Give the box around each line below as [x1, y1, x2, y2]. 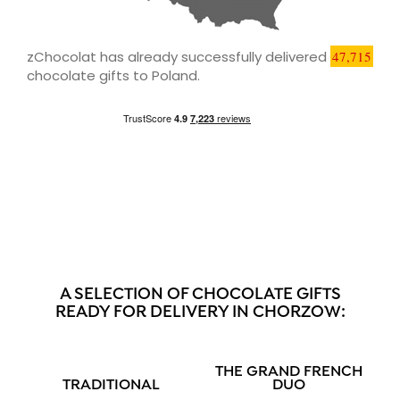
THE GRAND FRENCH [215, 362, 362, 381]
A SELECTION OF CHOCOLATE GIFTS [59, 284, 341, 305]
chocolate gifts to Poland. [27, 65, 200, 85]
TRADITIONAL [62, 376, 160, 395]
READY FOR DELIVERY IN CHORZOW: [54, 302, 346, 323]
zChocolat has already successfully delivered [27, 46, 330, 66]
